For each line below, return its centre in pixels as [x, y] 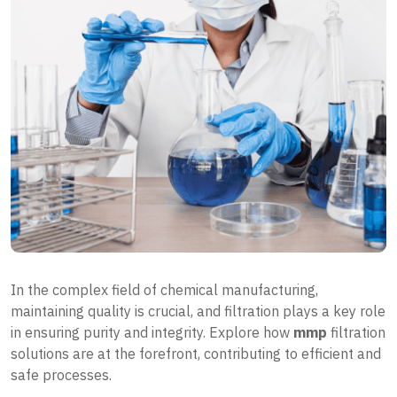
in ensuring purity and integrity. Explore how [152, 332]
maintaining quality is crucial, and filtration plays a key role [198, 311]
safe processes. [61, 374]
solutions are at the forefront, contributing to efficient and [196, 353]
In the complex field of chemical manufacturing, [164, 289]
